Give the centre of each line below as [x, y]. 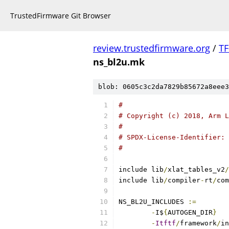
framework [198, 223]
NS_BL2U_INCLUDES [153, 202]
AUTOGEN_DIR [190, 212]
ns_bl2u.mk [119, 62]
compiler [184, 180]
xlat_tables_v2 [196, 169]
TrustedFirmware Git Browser [61, 16]
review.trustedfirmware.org [152, 48]
